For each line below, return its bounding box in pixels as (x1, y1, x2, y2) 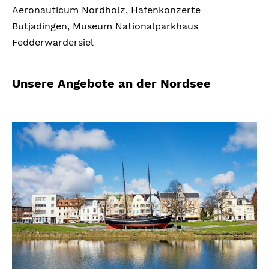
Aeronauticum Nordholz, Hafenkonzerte (12, 4, 201, 16)
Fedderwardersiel (12, 36, 94, 48)
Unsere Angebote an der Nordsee (12, 76, 211, 91)
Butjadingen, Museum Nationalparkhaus (12, 20, 198, 32)
